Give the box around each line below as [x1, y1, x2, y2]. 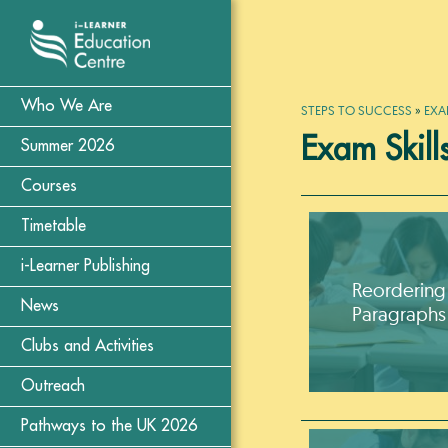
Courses [21, 178, 77, 195]
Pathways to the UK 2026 [21, 418, 197, 435]
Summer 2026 [21, 138, 114, 155]
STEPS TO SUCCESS [301, 101, 412, 118]
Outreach [21, 378, 85, 395]
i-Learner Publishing [21, 258, 150, 275]
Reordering [352, 278, 446, 303]
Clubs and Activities [21, 338, 154, 355]
